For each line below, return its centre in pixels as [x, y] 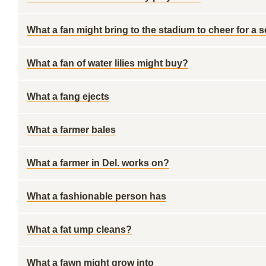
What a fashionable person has [96, 196]
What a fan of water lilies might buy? [107, 63]
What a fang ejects [68, 96]
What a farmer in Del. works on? [98, 163]
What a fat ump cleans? [79, 229]
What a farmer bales [71, 130]
